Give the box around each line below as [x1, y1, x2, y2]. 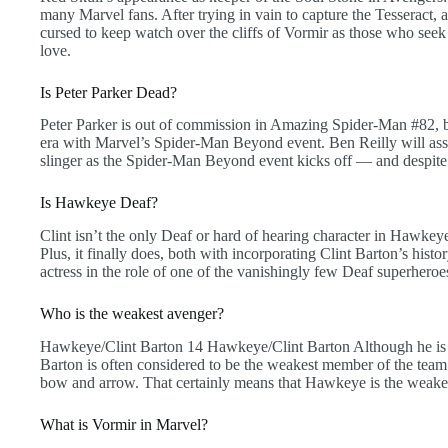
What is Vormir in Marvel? [40, 416, 208, 434]
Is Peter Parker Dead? [40, 83, 177, 101]
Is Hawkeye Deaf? [40, 194, 158, 212]
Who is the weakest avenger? [40, 305, 224, 323]
